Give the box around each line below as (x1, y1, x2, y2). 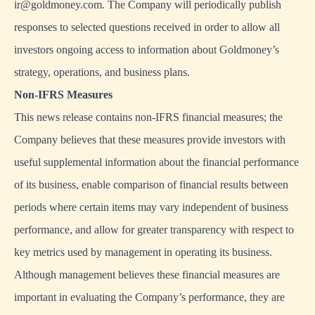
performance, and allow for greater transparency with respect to (14, 224, 294, 236)
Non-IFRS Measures (14, 89, 112, 101)
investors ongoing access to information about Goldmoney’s (14, 44, 279, 56)
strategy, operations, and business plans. (14, 66, 190, 79)
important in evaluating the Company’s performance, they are (14, 291, 285, 304)
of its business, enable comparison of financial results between (14, 179, 288, 191)
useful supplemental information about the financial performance (14, 156, 299, 169)
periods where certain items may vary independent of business (14, 201, 288, 214)
